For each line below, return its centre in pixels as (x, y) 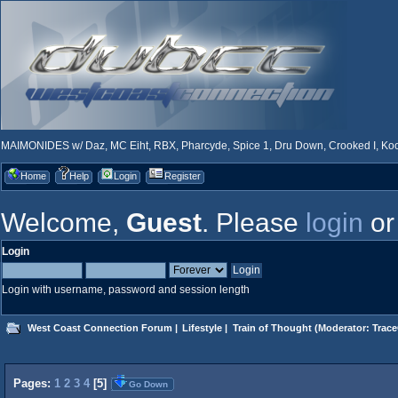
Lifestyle (203, 327)
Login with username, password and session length (126, 290)
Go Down (148, 384)
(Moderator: (342, 327)
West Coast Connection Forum (99, 327)
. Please (254, 222)
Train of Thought (272, 327)
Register (183, 176)
